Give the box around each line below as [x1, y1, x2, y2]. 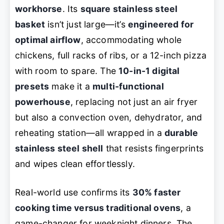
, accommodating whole [80, 34, 182, 45]
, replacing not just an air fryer [70, 96, 198, 107]
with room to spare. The [15, 65, 119, 76]
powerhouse [15, 96, 70, 107]
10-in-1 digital [118, 65, 180, 76]
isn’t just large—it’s [45, 18, 128, 29]
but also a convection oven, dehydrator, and [15, 111, 202, 122]
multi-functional [92, 80, 164, 91]
